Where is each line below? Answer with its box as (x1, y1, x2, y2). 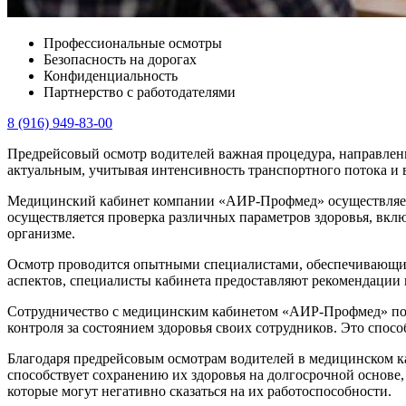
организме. (7, 226, 75, 242)
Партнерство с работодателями (43, 84, 236, 101)
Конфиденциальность (43, 68, 178, 84)
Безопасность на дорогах (43, 52, 197, 68)
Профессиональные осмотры (43, 35, 222, 52)
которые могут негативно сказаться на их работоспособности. (7, 383, 391, 400)
